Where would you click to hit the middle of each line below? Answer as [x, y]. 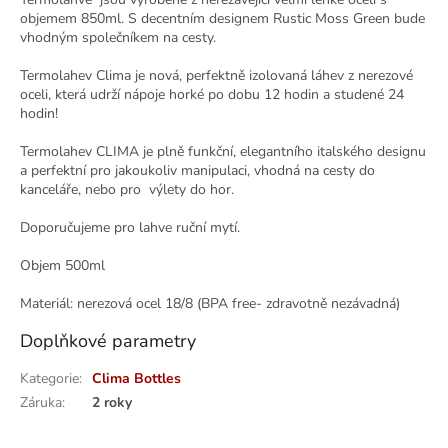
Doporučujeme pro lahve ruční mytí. [132, 228]
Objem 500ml [62, 266]
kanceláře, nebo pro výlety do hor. [127, 190]
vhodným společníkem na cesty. [122, 38]
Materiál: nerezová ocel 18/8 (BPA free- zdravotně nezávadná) [210, 304]
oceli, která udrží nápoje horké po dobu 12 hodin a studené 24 [212, 95]
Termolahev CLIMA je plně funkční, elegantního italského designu [223, 152]
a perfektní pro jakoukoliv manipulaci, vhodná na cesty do [197, 171]
